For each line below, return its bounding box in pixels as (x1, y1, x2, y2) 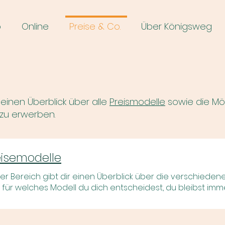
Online (22, 20, 49, 33)
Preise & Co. (69, 20, 121, 33)
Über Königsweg (141, 20, 212, 33)
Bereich (11, 170, 41, 182)
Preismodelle (109, 95, 165, 108)
